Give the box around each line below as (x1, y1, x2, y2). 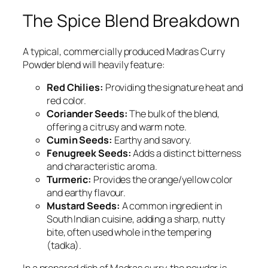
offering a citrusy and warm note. (47, 120, 187, 134)
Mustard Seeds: (47, 199, 120, 213)
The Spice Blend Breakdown (23, 9, 240, 33)
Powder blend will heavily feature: (23, 57, 165, 71)
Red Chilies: (47, 81, 103, 95)
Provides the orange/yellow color (92, 173, 233, 187)
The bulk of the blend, (127, 107, 220, 121)
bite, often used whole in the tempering (47, 226, 212, 239)
